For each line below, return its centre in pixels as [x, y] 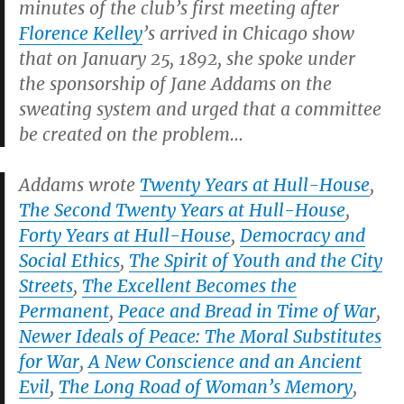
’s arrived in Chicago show [248, 33]
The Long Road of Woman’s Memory [206, 387]
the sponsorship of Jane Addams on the [175, 84]
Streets [46, 286]
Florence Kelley [81, 33]
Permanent [64, 311]
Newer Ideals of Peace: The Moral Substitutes [200, 336]
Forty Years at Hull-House [125, 235]
